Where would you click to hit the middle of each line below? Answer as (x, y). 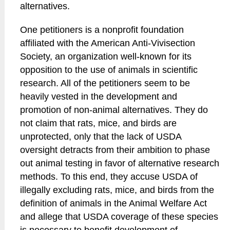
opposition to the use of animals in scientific (109, 70)
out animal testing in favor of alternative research (120, 163)
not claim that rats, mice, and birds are (99, 123)
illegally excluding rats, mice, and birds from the (117, 190)
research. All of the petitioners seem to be (105, 83)
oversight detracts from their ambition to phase (115, 150)
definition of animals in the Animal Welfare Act (114, 203)
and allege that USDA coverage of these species (119, 217)
